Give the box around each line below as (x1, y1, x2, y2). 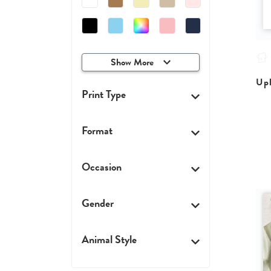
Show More (110, 54, 154, 70)
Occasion (82, 158, 122, 175)
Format (82, 122, 113, 139)
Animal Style (82, 230, 137, 247)
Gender (82, 194, 114, 211)
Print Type (82, 85, 126, 102)
